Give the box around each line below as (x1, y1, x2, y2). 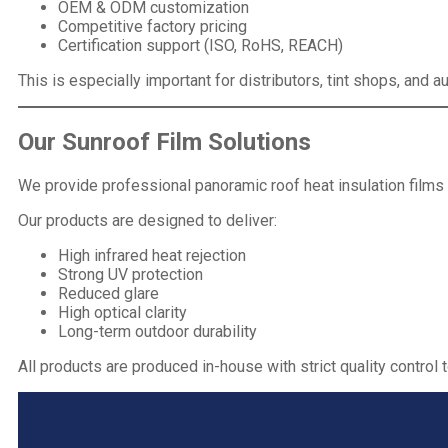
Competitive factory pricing (58, 16, 247, 36)
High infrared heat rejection (58, 245, 246, 265)
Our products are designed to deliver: (18, 210, 277, 230)
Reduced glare (58, 283, 159, 303)
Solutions (202, 127, 311, 156)
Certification (58, 35, 142, 55)
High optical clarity (58, 302, 187, 322)
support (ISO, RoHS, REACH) (142, 35, 343, 55)
